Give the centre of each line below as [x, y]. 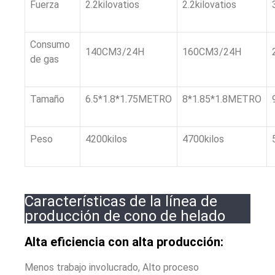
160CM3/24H [212, 52]
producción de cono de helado [125, 216]
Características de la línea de [121, 201]
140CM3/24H [115, 52]
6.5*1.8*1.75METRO [129, 99]
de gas [45, 59]
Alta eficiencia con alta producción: [124, 242]
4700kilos [203, 139]
